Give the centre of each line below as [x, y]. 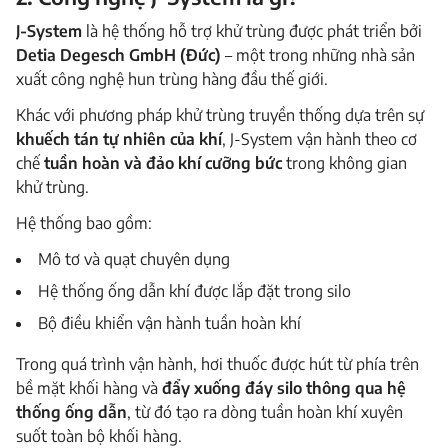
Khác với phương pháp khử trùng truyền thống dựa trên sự [220, 115]
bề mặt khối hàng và [89, 387]
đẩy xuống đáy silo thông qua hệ [284, 387]
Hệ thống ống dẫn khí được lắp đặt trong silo [194, 291]
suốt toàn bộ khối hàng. [99, 435]
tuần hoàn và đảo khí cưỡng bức [163, 163]
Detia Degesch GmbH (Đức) [118, 55]
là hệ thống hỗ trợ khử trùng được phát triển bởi [252, 31]
